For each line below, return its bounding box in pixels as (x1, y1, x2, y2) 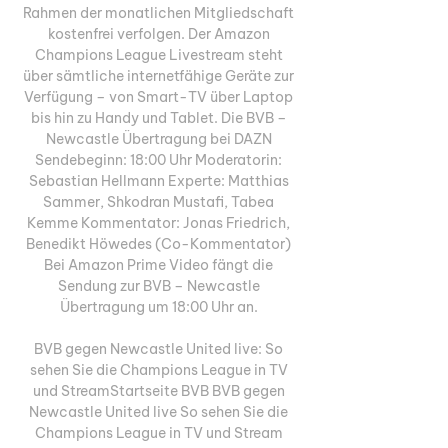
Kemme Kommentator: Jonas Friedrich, (27, 213, 290, 232)
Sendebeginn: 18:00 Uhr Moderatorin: (35, 150, 282, 169)
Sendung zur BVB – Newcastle (57, 276, 260, 295)
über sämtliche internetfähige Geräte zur (23, 66, 294, 85)
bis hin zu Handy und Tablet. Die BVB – (30, 108, 287, 127)
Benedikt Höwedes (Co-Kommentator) (26, 234, 291, 253)
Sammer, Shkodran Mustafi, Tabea (43, 192, 274, 211)
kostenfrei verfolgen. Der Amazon (47, 24, 270, 43)
